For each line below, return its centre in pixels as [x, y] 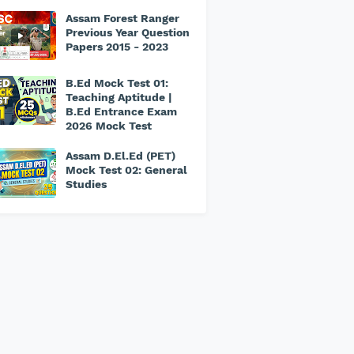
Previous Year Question [128, 32]
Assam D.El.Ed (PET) [121, 156]
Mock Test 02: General [126, 170]
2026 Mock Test [109, 126]
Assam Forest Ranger [122, 18]
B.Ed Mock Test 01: [117, 83]
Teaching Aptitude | [119, 97]
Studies [86, 184]
